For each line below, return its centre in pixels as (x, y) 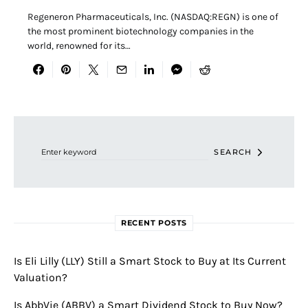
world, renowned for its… (79, 46)
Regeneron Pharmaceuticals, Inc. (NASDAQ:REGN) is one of (153, 17)
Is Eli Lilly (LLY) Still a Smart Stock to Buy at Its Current (150, 261)
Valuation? (41, 278)
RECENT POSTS (154, 223)
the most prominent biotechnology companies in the (141, 32)
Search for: (33, 121)
